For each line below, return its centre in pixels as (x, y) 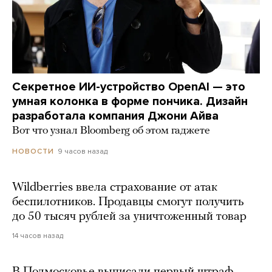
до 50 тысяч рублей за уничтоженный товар (129, 216)
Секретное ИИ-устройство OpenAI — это (129, 87)
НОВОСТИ (33, 151)
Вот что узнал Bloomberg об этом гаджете (111, 131)
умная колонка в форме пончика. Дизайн (130, 101)
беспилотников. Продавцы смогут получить (128, 202)
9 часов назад (83, 151)
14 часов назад (38, 235)
